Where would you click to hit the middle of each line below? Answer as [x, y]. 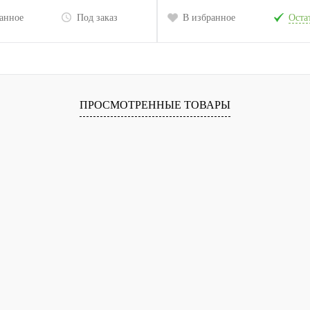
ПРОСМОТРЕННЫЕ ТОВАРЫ [155, 104]
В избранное [209, 18]
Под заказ [97, 18]
